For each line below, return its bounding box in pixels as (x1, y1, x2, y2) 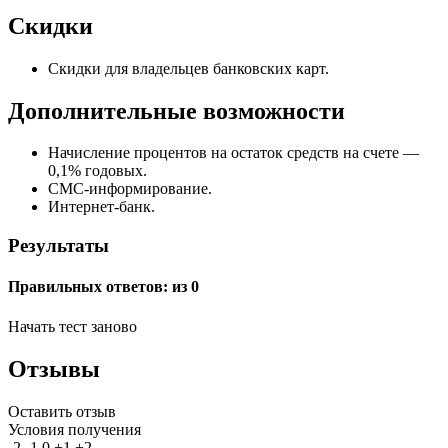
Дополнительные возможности (8, 97, 345, 124)
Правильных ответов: (8, 278, 172, 296)
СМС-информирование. (48, 180, 212, 198)
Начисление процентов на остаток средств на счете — (48, 144, 419, 162)
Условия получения (8, 420, 141, 438)
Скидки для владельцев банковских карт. (48, 59, 329, 77)
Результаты (8, 235, 109, 257)
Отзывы (8, 355, 100, 382)
